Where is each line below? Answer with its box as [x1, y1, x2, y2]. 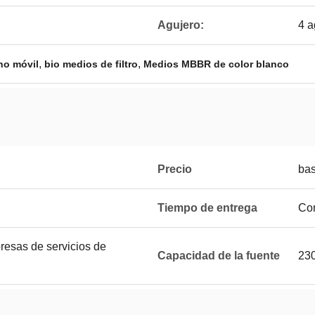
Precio [157, 163, 192, 175]
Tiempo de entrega [157, 202, 257, 214]
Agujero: [157, 19, 204, 31]
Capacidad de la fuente [157, 250, 280, 262]
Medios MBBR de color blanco [143, 58, 289, 70]
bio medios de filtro [44, 58, 138, 70]
